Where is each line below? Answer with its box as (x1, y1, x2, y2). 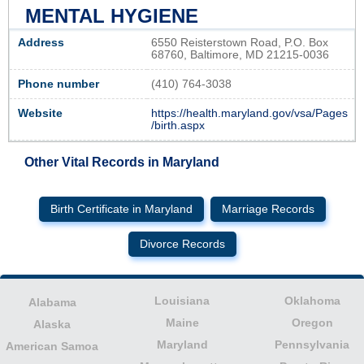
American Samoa (6, 340, 98, 353)
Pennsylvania (275, 338, 349, 352)
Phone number (18, 78, 99, 91)
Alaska (33, 318, 71, 331)
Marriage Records (221, 203, 314, 216)
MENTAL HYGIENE (25, 5, 198, 28)
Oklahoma (284, 294, 340, 308)
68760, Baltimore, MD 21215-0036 (151, 49, 329, 62)
